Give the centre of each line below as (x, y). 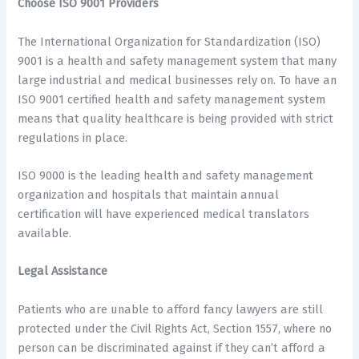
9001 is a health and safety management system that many (177, 61)
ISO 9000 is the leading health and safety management (166, 175)
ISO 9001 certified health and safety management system (172, 99)
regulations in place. (73, 137)
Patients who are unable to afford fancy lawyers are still (171, 309)
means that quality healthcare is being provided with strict (176, 118)
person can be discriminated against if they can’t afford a (172, 347)
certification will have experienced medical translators (164, 214)
